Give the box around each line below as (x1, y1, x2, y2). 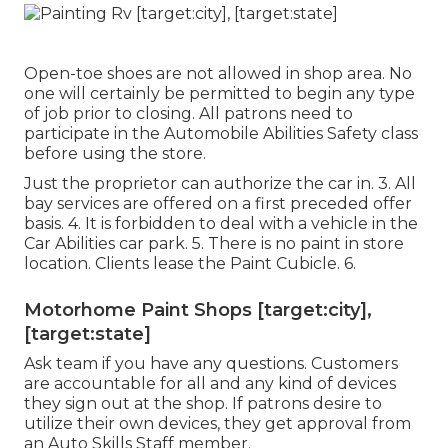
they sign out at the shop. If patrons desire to (24, 393, 382, 413)
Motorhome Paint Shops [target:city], (24, 298, 372, 321)
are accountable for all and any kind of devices (24, 373, 396, 393)
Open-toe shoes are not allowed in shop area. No (24, 63, 412, 83)
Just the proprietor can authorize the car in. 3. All (24, 173, 416, 193)
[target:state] (24, 322, 151, 345)
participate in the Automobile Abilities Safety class (24, 123, 418, 143)
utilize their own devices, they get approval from (24, 413, 411, 433)
